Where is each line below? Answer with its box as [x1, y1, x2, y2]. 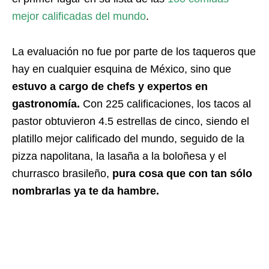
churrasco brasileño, [12, 168, 109, 180]
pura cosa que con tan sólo [109, 168, 252, 180]
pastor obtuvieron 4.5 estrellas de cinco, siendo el [12, 115, 249, 127]
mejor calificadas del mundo [12, 10, 146, 22]
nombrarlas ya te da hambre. [12, 185, 162, 197]
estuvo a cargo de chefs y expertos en [12, 80, 208, 92]
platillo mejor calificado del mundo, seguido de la [12, 133, 244, 145]
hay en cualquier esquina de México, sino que [12, 63, 231, 75]
